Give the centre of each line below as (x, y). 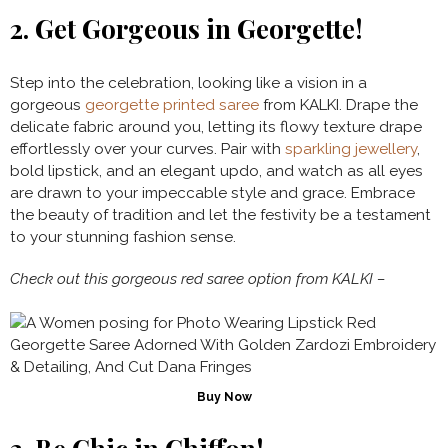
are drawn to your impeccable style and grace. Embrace (212, 193)
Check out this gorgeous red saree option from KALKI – (197, 279)
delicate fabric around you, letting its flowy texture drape (216, 127)
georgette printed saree (172, 105)
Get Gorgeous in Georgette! (199, 29)
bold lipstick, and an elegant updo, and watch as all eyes (216, 171)
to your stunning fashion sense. (123, 237)
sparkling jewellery (351, 149)
